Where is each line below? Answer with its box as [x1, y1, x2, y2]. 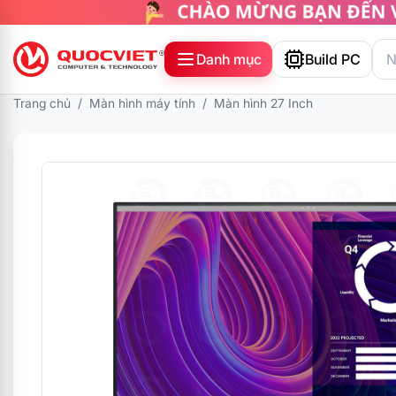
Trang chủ [13, 95, 71, 111]
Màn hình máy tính [89, 95, 195, 111]
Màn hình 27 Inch [214, 95, 313, 111]
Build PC [304, 50, 361, 69]
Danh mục [195, 50, 262, 69]
